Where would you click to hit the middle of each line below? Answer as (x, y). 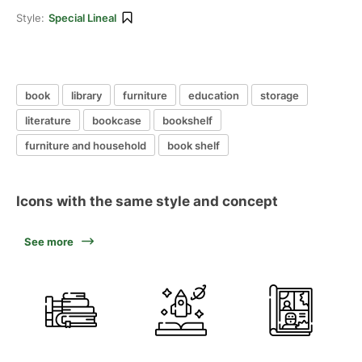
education (214, 95)
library (86, 95)
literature (48, 120)
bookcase (117, 120)
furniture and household (86, 145)
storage (280, 95)
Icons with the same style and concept (147, 201)
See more (49, 242)
